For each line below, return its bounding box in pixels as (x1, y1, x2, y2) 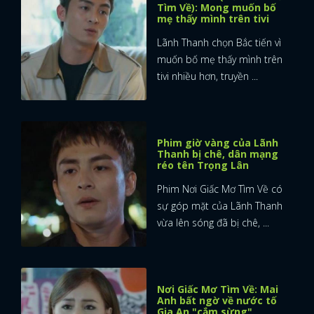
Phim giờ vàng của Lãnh (157, 135, 278, 149)
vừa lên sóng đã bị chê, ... (157, 215, 269, 229)
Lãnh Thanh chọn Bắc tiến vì (157, 35, 281, 49)
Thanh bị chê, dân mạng (157, 146, 278, 161)
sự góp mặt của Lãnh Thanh (157, 198, 282, 212)
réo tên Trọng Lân (157, 158, 249, 172)
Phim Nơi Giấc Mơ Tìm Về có (157, 182, 282, 196)
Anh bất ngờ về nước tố (157, 293, 277, 307)
